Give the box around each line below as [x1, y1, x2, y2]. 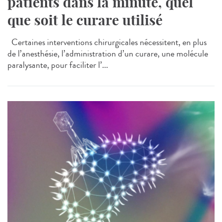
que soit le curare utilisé [7, 11, 163, 29]
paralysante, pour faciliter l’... [7, 58, 108, 72]
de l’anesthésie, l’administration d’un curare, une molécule [7, 47, 208, 60]
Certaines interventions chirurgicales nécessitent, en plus [7, 36, 207, 49]
